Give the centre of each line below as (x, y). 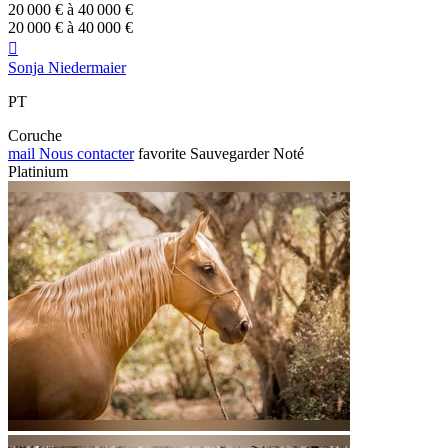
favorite (162, 154)
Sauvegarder (229, 154)
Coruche (35, 136)
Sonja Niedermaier (67, 68)
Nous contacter (84, 154)
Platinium (38, 172)
